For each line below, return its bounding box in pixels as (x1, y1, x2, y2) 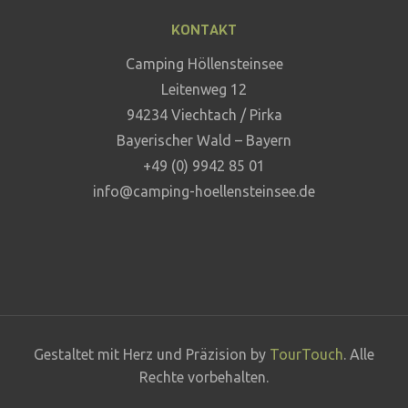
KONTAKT (171, 19, 237, 39)
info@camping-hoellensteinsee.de (93, 182, 315, 199)
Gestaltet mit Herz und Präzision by (34, 346, 270, 363)
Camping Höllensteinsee (125, 55, 283, 72)
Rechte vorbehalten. (139, 369, 269, 386)
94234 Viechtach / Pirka (126, 106, 282, 123)
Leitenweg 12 (161, 80, 247, 97)
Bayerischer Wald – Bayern (117, 131, 291, 148)
